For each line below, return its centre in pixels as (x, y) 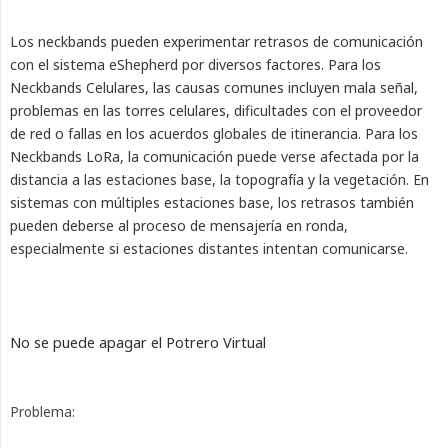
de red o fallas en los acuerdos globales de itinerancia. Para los (214, 134)
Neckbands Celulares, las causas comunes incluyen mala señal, (214, 88)
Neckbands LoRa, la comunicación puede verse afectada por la (214, 157)
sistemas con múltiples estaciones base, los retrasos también (212, 203)
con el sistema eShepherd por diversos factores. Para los (195, 65)
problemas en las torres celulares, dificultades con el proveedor (216, 111)
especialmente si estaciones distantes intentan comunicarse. (209, 249)
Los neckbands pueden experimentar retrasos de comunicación (216, 42)
